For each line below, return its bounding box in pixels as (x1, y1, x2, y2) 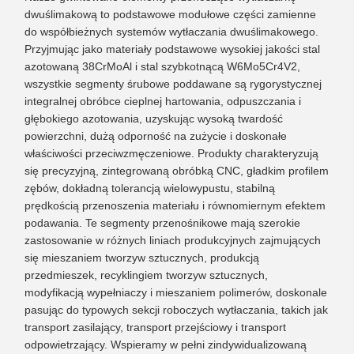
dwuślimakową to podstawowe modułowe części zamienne (24, 8, 316, 21)
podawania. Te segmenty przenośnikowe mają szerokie (24, 217, 300, 229)
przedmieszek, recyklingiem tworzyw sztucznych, (24, 269, 268, 281)
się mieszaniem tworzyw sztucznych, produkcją (24, 251, 259, 264)
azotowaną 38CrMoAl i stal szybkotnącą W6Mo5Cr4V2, (24, 60, 300, 73)
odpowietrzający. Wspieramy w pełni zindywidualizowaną (24, 338, 307, 351)
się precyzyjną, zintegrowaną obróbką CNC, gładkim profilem (24, 164, 329, 177)
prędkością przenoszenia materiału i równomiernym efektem (24, 199, 326, 212)
